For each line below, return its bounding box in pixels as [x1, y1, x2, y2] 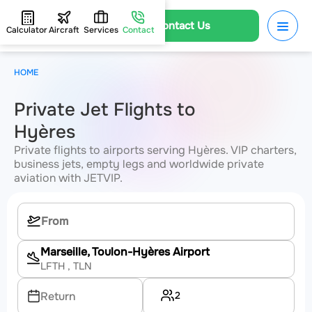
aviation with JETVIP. [14, 171, 123, 185]
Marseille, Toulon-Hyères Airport [40, 244, 210, 259]
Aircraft [49, 24, 79, 36]
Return [40, 289, 76, 304]
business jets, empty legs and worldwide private [14, 157, 264, 171]
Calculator [6, 24, 48, 36]
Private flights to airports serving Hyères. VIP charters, [14, 143, 297, 157]
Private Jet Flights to [14, 98, 196, 121]
